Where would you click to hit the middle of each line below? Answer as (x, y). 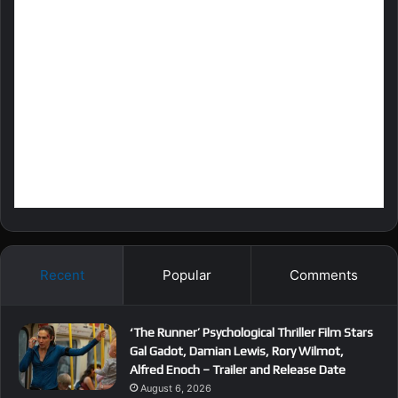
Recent (62, 275)
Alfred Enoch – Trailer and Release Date (238, 369)
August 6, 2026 (176, 388)
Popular (187, 275)
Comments (324, 275)
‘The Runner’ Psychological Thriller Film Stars (251, 332)
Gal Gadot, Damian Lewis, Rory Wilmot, (237, 350)
